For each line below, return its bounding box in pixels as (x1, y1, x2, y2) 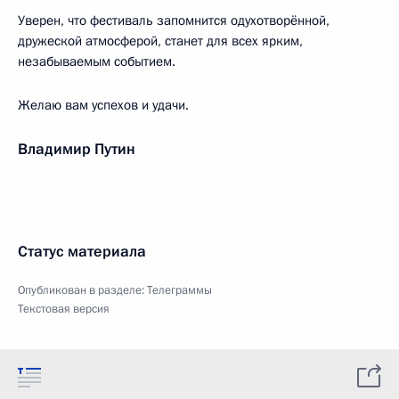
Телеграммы (147, 282, 212, 298)
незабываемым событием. (18, 53, 175, 70)
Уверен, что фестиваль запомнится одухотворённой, (18, 12, 330, 29)
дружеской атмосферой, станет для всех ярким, (18, 32, 303, 50)
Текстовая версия (18, 301, 110, 317)
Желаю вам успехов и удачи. (18, 96, 189, 114)
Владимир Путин (18, 139, 135, 159)
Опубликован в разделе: (18, 282, 147, 298)
